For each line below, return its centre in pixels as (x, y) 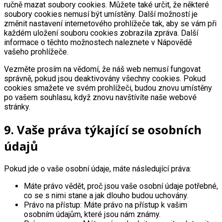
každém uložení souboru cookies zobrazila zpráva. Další (101, 33)
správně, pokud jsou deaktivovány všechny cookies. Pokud (105, 79)
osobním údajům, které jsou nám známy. (92, 215)
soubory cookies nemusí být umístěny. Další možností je (101, 14)
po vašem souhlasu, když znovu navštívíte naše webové (100, 98)
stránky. (17, 107)
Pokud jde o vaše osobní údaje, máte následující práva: (98, 169)
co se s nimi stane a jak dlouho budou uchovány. (106, 196)
